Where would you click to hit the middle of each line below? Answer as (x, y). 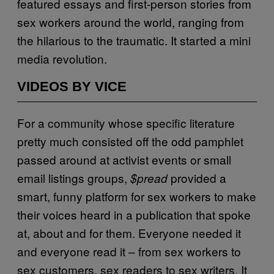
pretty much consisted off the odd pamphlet (130, 141)
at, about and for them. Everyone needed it (129, 232)
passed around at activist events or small (124, 159)
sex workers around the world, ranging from (131, 21)
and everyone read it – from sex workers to (129, 251)
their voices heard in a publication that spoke (134, 214)
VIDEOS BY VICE (72, 86)
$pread (149, 178)
